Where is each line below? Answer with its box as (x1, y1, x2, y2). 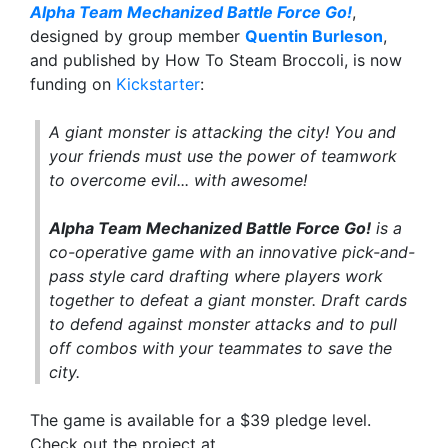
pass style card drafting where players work (49, 266, 384, 287)
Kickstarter (116, 74, 200, 95)
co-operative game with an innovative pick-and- (49, 242, 416, 263)
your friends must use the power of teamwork (49, 146, 398, 167)
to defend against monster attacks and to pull (49, 314, 398, 335)
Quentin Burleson (245, 26, 383, 47)
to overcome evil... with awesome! (49, 170, 308, 191)
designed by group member (30, 26, 245, 47)
